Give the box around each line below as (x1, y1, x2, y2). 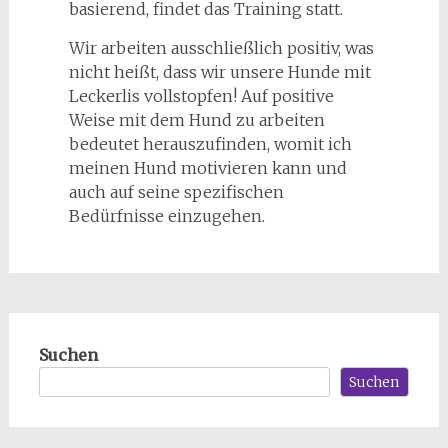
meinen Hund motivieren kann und (68, 157, 347, 178)
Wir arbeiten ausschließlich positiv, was (68, 37, 374, 58)
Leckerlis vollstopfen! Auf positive (68, 85, 334, 106)
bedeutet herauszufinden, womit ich (68, 133, 352, 154)
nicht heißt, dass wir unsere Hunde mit (68, 61, 371, 82)
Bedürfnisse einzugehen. (68, 205, 265, 226)
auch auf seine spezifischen (68, 181, 284, 202)
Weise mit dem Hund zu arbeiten (68, 109, 325, 130)
